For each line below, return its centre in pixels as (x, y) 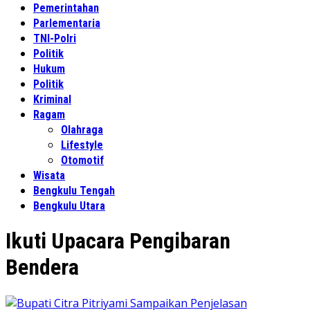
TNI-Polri (55, 38)
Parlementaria (67, 23)
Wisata (49, 175)
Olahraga (82, 130)
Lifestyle (82, 145)
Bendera (42, 267)
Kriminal (52, 99)
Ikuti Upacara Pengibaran (118, 241)
